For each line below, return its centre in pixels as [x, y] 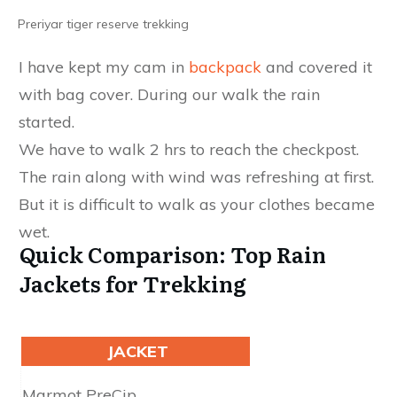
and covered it [317, 66]
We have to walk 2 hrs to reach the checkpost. [189, 149]
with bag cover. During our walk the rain [169, 94]
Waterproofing [339, 351]
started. [47, 121]
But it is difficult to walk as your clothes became [197, 204]
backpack [225, 66]
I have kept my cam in [104, 66]
